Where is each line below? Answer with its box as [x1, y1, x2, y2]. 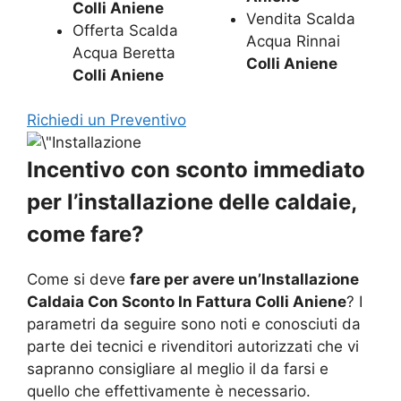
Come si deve [27, 270, 130, 289]
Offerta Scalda [73, 21, 178, 39]
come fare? [27, 221, 144, 248]
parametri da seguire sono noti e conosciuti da [27, 315, 361, 334]
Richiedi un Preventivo [27, 111, 186, 130]
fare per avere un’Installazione [130, 270, 359, 289]
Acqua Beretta [73, 43, 175, 62]
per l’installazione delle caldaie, [27, 189, 356, 216]
